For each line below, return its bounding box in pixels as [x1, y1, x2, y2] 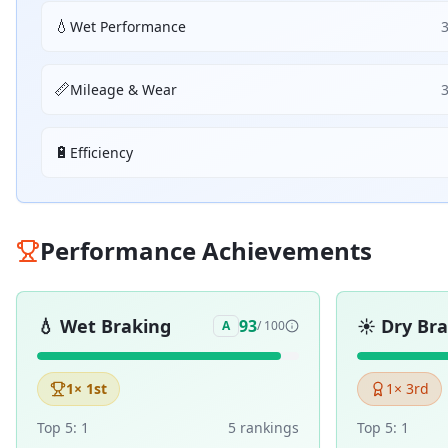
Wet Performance [70, 16, 186, 36]
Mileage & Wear [70, 79, 177, 99]
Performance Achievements [40, 234, 372, 267]
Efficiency [70, 142, 133, 162]
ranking [236, 418, 292, 437]
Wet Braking [60, 314, 171, 338]
